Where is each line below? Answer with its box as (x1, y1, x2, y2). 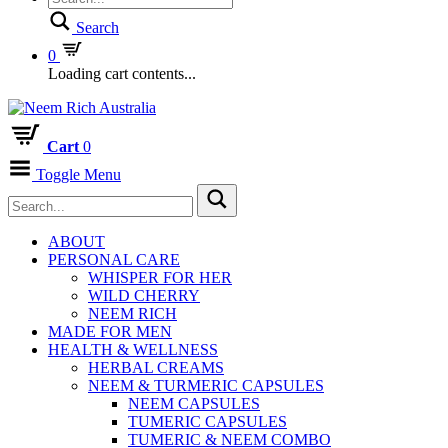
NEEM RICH (88, 305, 177, 322)
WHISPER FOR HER (88, 269, 232, 286)
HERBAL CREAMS (88, 359, 224, 376)
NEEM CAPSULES (128, 395, 260, 412)
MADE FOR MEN (48, 323, 172, 340)
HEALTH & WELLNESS (48, 341, 218, 358)
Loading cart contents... (48, 65, 196, 82)
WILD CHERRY (88, 287, 200, 304)
